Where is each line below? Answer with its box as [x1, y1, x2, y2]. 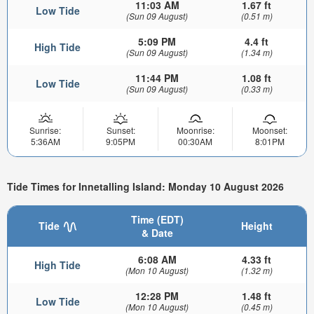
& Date [141, 226, 173, 240]
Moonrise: [176, 123, 214, 136]
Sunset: [106, 123, 135, 136]
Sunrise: [29, 123, 61, 136]
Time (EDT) [130, 212, 184, 227]
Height [240, 219, 273, 233]
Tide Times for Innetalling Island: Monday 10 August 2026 [7, 179, 284, 194]
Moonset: [252, 123, 287, 136]
